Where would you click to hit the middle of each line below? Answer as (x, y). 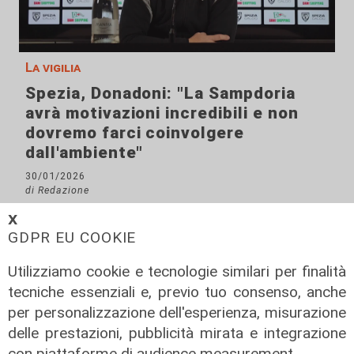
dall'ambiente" (85, 153)
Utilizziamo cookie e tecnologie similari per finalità (177, 271)
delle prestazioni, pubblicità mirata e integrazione (177, 333)
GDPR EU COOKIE (72, 237)
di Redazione (57, 190)
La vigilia (53, 68)
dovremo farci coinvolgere (135, 133)
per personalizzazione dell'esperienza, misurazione (177, 312)
